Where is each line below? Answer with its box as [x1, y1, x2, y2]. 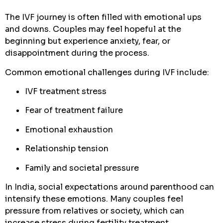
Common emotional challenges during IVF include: [5, 67, 209, 78]
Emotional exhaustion [25, 124, 113, 135]
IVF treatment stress [25, 86, 107, 97]
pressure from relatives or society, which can [5, 205, 184, 216]
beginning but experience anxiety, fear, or [5, 36, 170, 47]
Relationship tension [25, 143, 109, 154]
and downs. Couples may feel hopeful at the [5, 24, 181, 35]
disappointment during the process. [5, 48, 149, 59]
